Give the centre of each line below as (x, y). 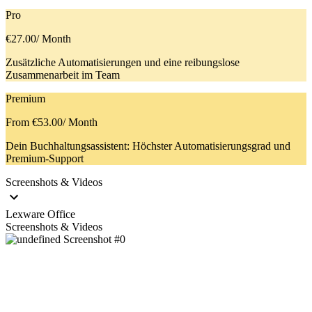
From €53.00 (34, 123)
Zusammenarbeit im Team (63, 75)
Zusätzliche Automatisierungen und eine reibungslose (123, 63)
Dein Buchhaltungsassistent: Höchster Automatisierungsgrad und (148, 146)
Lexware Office (40, 214)
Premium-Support (45, 159)
